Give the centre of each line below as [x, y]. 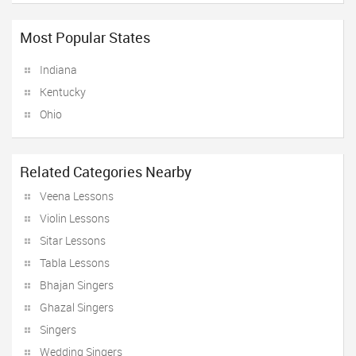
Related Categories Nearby [106, 172]
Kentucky [63, 92]
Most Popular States [85, 37]
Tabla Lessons [75, 263]
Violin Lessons [75, 218]
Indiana [58, 70]
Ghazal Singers [77, 307]
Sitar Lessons [73, 240]
